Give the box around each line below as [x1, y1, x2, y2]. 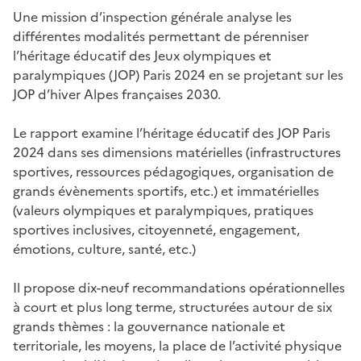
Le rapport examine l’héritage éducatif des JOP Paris [13, 123, 330, 143]
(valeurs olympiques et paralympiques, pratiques [13, 201, 313, 220]
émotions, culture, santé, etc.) [13, 239, 199, 259]
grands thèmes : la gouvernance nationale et [13, 317, 285, 336]
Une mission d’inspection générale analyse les [13, 7, 292, 27]
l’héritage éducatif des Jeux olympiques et [13, 46, 272, 65]
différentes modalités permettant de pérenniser [13, 27, 309, 46]
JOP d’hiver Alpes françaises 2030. [13, 85, 221, 104]
